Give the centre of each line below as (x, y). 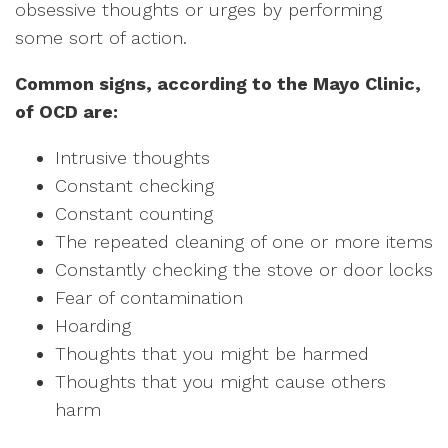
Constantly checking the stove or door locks (244, 270)
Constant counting (134, 214)
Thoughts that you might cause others (220, 382)
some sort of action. (104, 38)
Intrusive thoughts (132, 158)
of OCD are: (66, 112)
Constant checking (134, 186)
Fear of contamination (149, 298)
